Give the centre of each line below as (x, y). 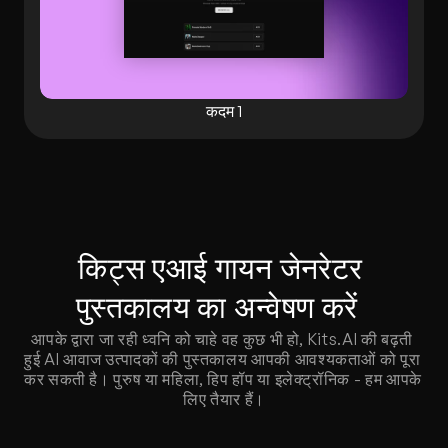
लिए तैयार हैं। (224, 399)
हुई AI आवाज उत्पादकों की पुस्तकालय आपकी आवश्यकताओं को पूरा (222, 359)
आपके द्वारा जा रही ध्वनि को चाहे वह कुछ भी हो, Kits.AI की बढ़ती (222, 339)
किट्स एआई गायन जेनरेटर (220, 270)
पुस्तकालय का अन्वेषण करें (224, 309)
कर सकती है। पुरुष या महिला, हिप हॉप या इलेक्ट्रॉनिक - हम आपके (223, 379)
